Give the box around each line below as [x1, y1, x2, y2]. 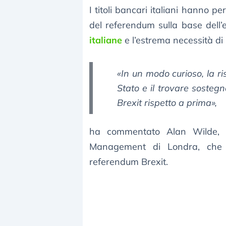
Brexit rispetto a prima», [117, 97, 217, 109]
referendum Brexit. [89, 156, 168, 168]
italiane [89, 34, 122, 46]
